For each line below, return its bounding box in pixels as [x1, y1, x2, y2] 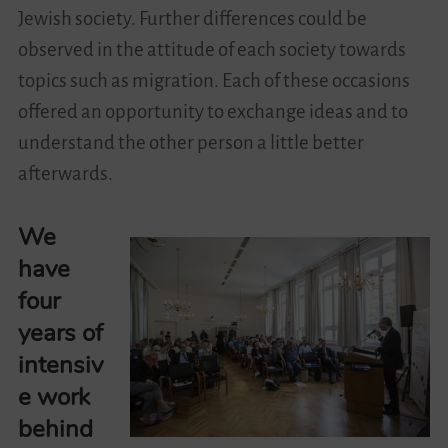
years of [17, 316, 103, 349]
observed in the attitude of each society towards [17, 38, 406, 60]
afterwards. [17, 162, 113, 184]
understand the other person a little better [17, 131, 364, 153]
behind [17, 412, 93, 445]
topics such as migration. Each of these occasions [17, 69, 410, 91]
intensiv [17, 348, 103, 381]
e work [17, 380, 90, 413]
